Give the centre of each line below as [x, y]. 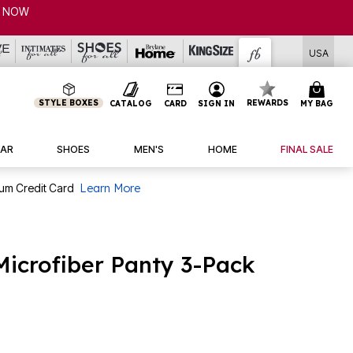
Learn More [110, 188]
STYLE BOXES [69, 103]
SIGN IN [217, 103]
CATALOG [130, 103]
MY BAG [316, 103]
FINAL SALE [307, 149]
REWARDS [268, 103]
